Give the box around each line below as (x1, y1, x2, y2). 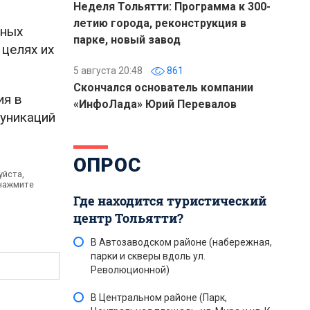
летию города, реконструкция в (73, 17, 246, 30)
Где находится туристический (73, 192, 266, 209)
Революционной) (91, 264, 170, 275)
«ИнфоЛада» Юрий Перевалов (73, 98, 237, 111)
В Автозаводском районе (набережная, (91, 237, 272, 248)
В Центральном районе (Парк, (91, 292, 227, 303)
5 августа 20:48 (73, 65, 143, 76)
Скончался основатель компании (73, 81, 253, 94)
